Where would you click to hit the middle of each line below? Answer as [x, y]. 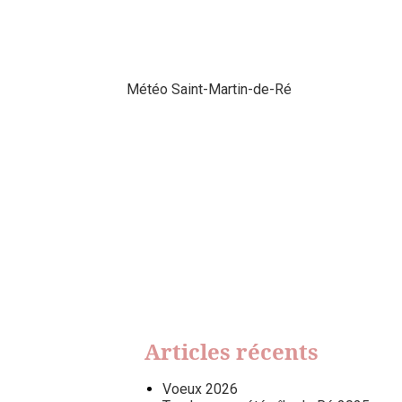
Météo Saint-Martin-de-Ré [209, 90]
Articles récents [231, 351]
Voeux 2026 [200, 389]
